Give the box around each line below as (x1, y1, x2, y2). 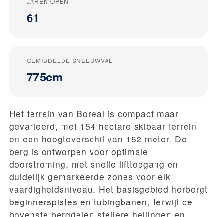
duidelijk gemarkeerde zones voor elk (9, 170, 170, 183)
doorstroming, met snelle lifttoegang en (9, 158, 178, 170)
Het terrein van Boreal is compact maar (9, 108, 179, 120)
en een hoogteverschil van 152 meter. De (9, 133, 187, 145)
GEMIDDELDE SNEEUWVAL (27, 56, 113, 65)
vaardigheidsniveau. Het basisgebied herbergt (9, 183, 208, 196)
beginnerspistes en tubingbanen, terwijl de (9, 196, 193, 208)
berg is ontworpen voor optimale (9, 145, 148, 158)
